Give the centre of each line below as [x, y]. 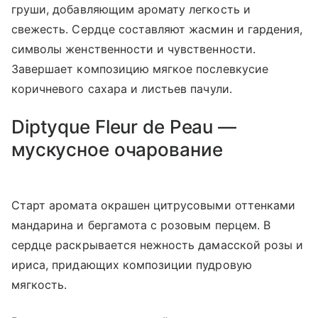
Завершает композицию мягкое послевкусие [140, 69]
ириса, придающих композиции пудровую [132, 265]
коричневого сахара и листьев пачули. [122, 89]
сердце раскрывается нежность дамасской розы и [158, 245]
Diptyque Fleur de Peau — [124, 127]
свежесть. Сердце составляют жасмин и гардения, [157, 29]
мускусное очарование [117, 150]
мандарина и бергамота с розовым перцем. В [141, 225]
